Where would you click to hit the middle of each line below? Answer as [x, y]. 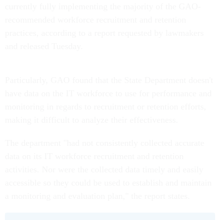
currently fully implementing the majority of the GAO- [103, 7]
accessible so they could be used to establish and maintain [108, 183]
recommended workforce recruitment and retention [96, 20]
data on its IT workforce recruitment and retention [94, 156]
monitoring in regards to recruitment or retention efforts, [106, 107]
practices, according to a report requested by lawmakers [104, 33]
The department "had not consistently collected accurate [105, 143]
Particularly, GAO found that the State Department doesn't [109, 80]
